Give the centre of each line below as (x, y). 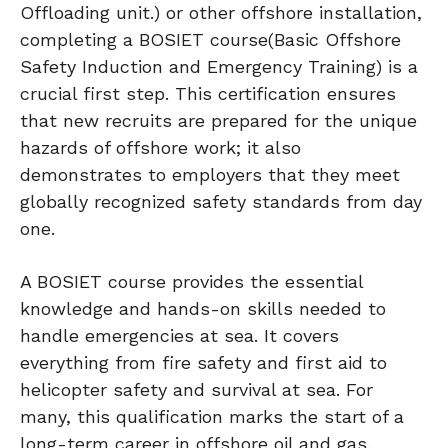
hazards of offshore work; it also (160, 147)
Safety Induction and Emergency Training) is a (219, 66)
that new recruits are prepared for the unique (218, 120)
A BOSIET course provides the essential (191, 281)
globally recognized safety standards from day (221, 201)
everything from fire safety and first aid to (203, 362)
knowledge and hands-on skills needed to (203, 308)
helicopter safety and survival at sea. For (196, 389)
